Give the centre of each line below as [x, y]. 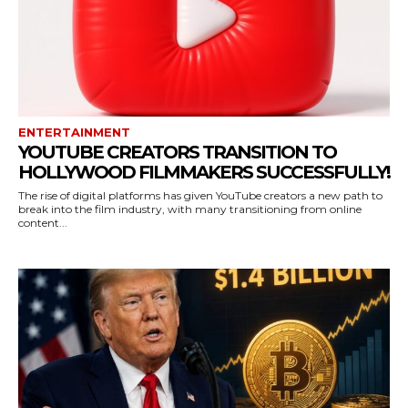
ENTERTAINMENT [74, 132]
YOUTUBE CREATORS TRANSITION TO [177, 152]
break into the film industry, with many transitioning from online [190, 209]
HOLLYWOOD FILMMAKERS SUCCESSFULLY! [204, 172]
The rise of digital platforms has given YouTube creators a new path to [200, 195]
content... [43, 222]
